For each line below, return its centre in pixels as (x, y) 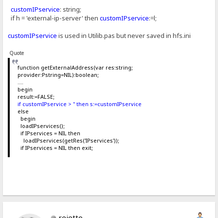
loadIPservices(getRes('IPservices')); (68, 140)
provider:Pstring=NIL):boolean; (58, 74)
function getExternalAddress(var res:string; (75, 67)
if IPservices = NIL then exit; (55, 147)
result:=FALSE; (36, 96)
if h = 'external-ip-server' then (54, 18)
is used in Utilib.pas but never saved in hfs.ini (124, 35)
